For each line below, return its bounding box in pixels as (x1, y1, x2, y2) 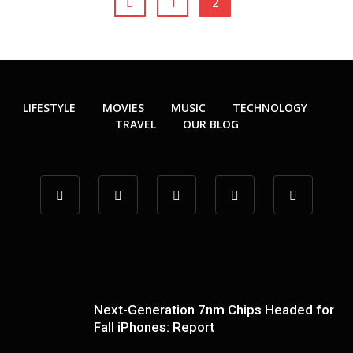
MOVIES (102, 100, 144, 115)
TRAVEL (114, 117, 156, 132)
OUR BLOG (182, 117, 239, 132)
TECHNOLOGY (232, 100, 307, 115)
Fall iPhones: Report (94, 319, 214, 335)
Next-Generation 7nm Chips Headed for (94, 302, 334, 318)
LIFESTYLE (22, 100, 76, 115)
